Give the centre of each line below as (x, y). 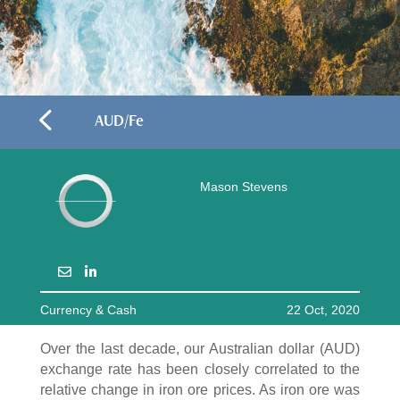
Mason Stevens (243, 187)
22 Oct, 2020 (324, 310)
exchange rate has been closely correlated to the (200, 370)
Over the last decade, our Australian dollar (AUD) (200, 349)
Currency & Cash (88, 310)
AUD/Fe (119, 120)
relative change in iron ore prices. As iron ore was (200, 390)
